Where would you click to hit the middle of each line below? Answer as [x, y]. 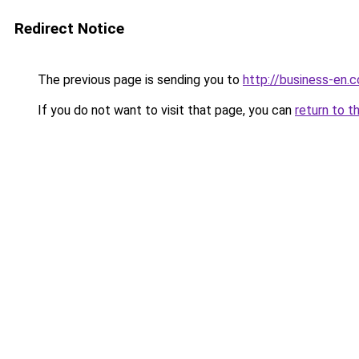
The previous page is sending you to [139, 80]
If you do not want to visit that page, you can [165, 110]
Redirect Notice [69, 28]
